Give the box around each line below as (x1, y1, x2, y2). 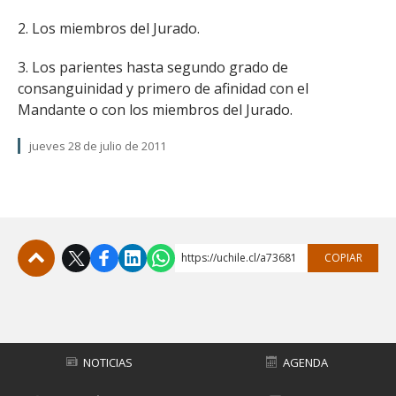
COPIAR (324, 250, 362, 265)
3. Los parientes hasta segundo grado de (18, 57, 288, 77)
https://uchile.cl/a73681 (181, 250, 297, 265)
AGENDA (283, 354, 328, 370)
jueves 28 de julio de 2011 (29, 138, 166, 154)
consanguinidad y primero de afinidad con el (18, 79, 308, 98)
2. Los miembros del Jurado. (18, 19, 200, 38)
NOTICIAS (82, 354, 133, 370)
